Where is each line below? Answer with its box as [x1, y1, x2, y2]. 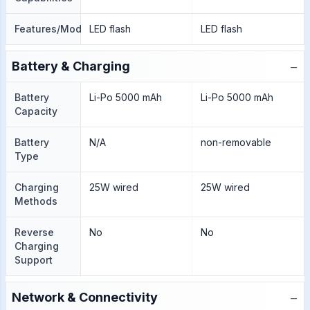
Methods [15, 195, 57, 207]
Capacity [15, 105, 57, 117]
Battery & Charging [12, 59, 130, 73]
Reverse [15, 226, 54, 238]
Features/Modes [15, 23, 93, 35]
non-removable [200, 136, 271, 148]
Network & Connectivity [12, 290, 158, 304]
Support [15, 254, 53, 266]
